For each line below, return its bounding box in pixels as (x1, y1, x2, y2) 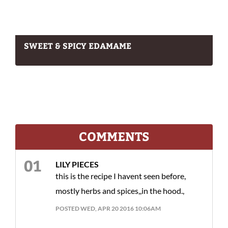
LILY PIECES (55, 159, 99, 169)
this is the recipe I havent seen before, (55, 170, 186, 181)
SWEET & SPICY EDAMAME (24, 40, 131, 51)
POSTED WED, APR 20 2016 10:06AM (55, 204, 161, 212)
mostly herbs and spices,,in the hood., (55, 185, 184, 195)
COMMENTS (78, 127, 150, 144)
